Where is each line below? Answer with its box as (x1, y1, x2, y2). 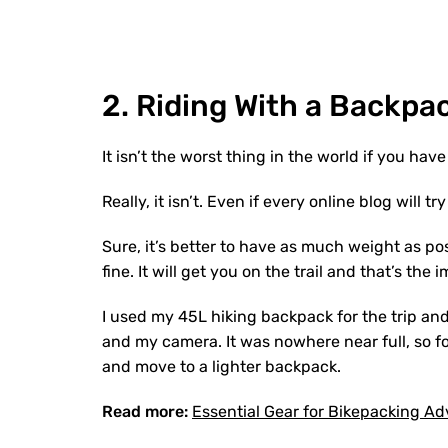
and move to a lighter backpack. (102, 357, 345, 376)
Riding (136, 88, 227, 124)
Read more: (102, 402, 192, 421)
